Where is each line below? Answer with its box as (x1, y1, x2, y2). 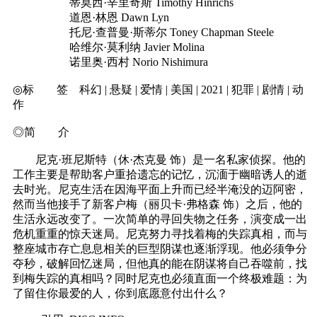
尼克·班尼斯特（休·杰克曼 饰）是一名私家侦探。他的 (13, 153, 306, 166)
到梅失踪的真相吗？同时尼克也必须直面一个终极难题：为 (13, 272, 307, 284)
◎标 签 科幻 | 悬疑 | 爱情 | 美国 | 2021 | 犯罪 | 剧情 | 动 (13, 83, 304, 96)
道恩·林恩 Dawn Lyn (13, 11, 169, 23)
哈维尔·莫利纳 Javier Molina (13, 40, 204, 53)
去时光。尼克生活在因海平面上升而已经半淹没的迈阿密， (13, 183, 307, 195)
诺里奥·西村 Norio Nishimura (13, 55, 208, 68)
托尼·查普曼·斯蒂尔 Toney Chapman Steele (13, 25, 274, 38)
